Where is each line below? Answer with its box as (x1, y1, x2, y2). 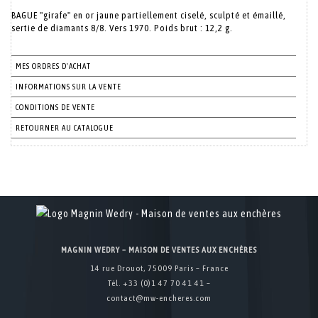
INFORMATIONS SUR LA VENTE (16, 82, 121, 91)
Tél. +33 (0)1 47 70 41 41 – (107, 278, 211, 288)
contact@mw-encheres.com (106, 293, 212, 303)
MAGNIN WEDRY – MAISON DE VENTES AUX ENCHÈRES (61, 245, 257, 255)
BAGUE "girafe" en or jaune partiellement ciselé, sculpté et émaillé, (11, 10, 286, 21)
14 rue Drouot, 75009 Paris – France (89, 263, 229, 273)
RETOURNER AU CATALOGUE (16, 124, 114, 132)
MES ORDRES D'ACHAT (16, 62, 91, 70)
